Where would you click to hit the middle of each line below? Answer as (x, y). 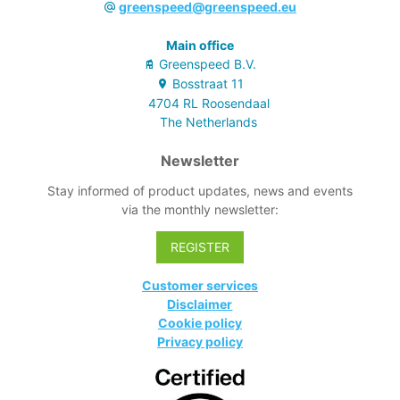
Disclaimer (200, 304)
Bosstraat (200, 83)
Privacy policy (200, 341)
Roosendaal (235, 103)
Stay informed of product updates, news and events (200, 190)
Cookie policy (200, 322)
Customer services (200, 285)
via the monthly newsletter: (200, 209)
